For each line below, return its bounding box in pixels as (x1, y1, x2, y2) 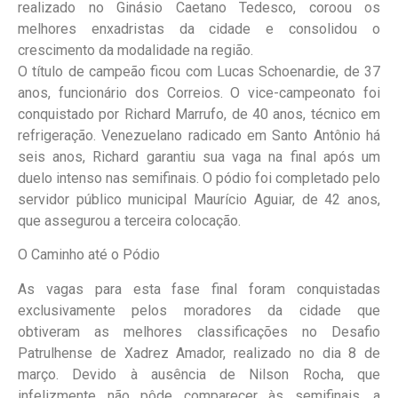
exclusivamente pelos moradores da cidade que (18, 301, 380, 319)
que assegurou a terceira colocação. (18, 211, 241, 229)
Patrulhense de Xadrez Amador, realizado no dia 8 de (18, 344, 380, 362)
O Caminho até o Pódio (18, 246, 160, 264)
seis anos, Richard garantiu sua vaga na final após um (18, 147, 380, 165)
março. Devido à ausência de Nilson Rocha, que (18, 365, 380, 383)
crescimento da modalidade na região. (18, 41, 253, 59)
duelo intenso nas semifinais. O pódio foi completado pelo (18, 169, 380, 187)
